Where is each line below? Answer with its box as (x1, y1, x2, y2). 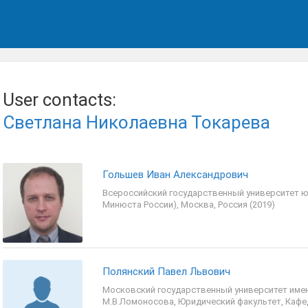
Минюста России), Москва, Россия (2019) (102, 199, 275, 210)
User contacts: (3, 89, 116, 110)
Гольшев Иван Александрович (102, 168, 248, 181)
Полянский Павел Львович (102, 265, 230, 278)
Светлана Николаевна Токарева (3, 112, 270, 133)
